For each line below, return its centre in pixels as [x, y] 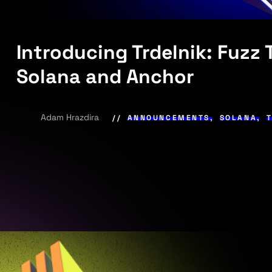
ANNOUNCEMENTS [168, 117]
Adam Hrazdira [71, 117]
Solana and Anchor [106, 77]
